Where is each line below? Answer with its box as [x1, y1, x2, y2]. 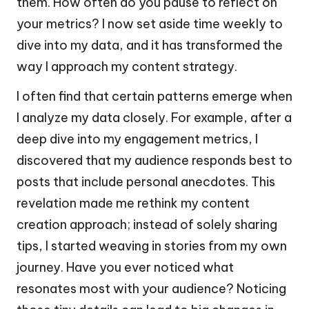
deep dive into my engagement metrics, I [17, 130, 258, 147]
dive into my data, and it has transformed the [17, 37, 283, 53]
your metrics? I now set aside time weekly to [17, 15, 283, 32]
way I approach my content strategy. [17, 58, 237, 74]
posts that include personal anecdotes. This [17, 173, 275, 190]
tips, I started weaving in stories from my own [17, 237, 287, 254]
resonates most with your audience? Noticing [17, 280, 286, 297]
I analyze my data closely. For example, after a [17, 109, 292, 126]
